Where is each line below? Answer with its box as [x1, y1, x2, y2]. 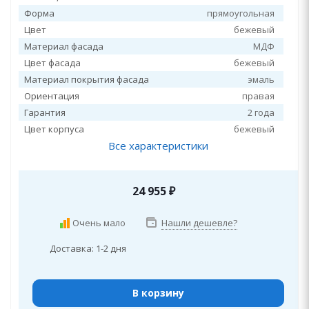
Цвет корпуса [24, 123, 84, 135]
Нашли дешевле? [161, 217, 237, 229]
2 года [248, 106, 275, 119]
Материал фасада [24, 40, 103, 52]
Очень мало [72, 217, 126, 229]
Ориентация [24, 90, 79, 102]
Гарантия [24, 106, 66, 119]
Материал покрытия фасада [24, 73, 149, 86]
